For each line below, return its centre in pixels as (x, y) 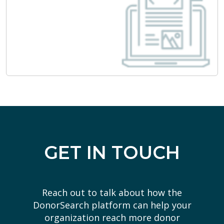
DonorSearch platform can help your (112, 205)
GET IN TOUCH (112, 153)
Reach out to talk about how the (112, 193)
